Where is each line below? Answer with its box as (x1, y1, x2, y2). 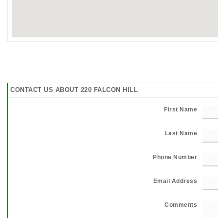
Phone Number (153, 154, 197, 161)
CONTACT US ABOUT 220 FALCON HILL (10, 86, 138, 93)
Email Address (153, 178, 197, 184)
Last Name (164, 130, 197, 137)
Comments (164, 201, 197, 208)
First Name (164, 106, 197, 113)
